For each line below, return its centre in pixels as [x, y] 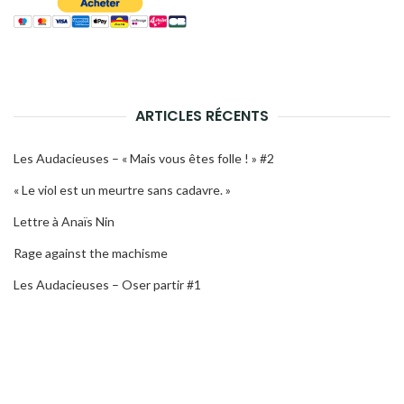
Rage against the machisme [91, 252]
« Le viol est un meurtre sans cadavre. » [122, 189]
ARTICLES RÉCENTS [202, 115]
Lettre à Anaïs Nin [64, 221]
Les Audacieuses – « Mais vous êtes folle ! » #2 [144, 158]
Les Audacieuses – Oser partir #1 [107, 284]
